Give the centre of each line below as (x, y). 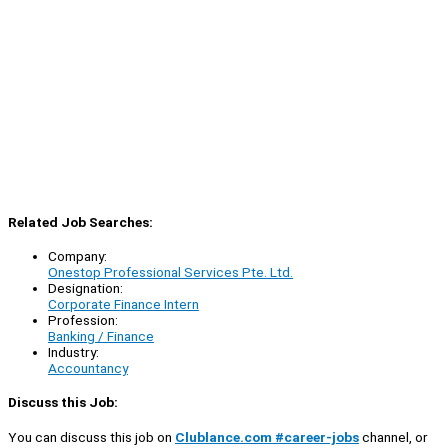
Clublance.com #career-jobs (267, 436)
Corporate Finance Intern (123, 304)
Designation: (85, 288)
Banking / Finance (101, 336)
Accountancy (88, 368)
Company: (77, 256)
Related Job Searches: (80, 222)
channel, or (393, 436)
